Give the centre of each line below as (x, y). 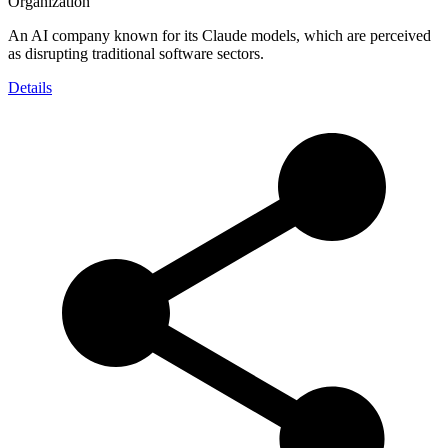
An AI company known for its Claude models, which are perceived (219, 35)
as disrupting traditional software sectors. (136, 53)
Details (30, 87)
